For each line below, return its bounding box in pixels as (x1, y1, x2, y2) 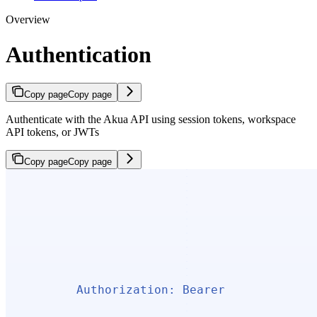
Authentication (6, 41, 151, 67)
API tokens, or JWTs (6, 126, 99, 139)
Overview (6, 13, 50, 26)
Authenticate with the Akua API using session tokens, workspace (6, 113, 296, 126)
